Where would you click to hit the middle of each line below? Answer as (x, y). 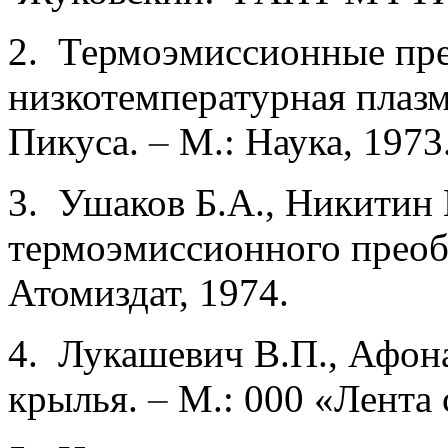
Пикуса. (78, 142)
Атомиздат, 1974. (148, 293)
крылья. (78, 399)
